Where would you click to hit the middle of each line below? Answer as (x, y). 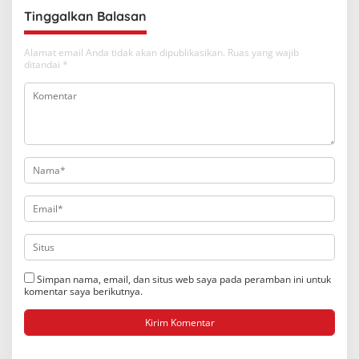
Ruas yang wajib (263, 52)
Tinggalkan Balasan (85, 16)
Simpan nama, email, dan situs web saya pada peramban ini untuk (184, 279)
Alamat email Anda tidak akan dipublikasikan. (125, 52)
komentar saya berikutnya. (83, 291)
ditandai (43, 65)
